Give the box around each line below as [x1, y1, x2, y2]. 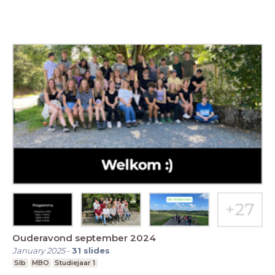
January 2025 [12, 246, 65, 256]
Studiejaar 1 [55, 258, 96, 268]
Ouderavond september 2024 [12, 232, 156, 244]
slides [83, 246, 110, 256]
